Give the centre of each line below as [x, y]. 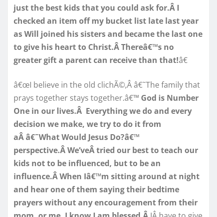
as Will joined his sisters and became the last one [108, 34]
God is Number [170, 98]
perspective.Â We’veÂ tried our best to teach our [106, 150]
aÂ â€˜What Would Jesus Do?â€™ [77, 137]
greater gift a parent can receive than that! [96, 60]
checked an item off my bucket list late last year [106, 21]
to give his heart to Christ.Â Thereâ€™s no [94, 47]
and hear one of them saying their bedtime [96, 189]
